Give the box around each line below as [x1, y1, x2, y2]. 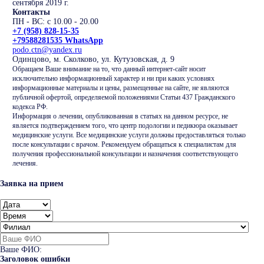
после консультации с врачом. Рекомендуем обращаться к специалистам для [12, 141, 236, 149]
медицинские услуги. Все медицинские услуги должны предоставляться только [12, 131, 246, 140]
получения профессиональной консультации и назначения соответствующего [12, 150, 238, 159]
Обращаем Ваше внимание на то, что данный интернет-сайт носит [12, 65, 206, 74]
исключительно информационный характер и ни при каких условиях [12, 75, 214, 83]
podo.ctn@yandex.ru [12, 45, 82, 55]
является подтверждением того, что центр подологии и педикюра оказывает [12, 122, 237, 130]
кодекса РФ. [12, 103, 48, 111]
